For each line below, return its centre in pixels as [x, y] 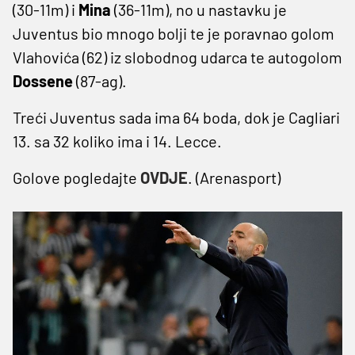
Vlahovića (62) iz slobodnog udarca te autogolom [177, 57]
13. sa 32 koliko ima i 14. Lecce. [117, 141]
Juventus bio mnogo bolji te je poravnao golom [174, 33]
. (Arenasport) [234, 177]
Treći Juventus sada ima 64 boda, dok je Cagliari [176, 117]
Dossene [44, 80]
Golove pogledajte [76, 177]
